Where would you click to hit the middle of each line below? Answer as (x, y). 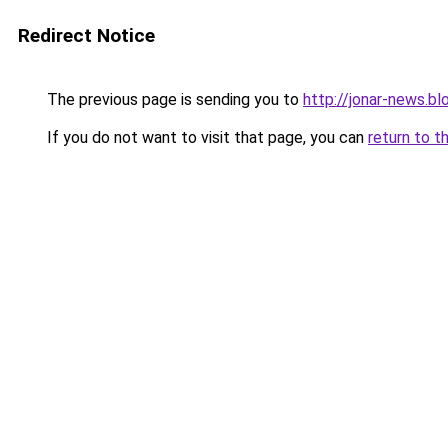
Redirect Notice (86, 35)
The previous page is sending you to (173, 99)
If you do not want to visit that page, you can (205, 137)
